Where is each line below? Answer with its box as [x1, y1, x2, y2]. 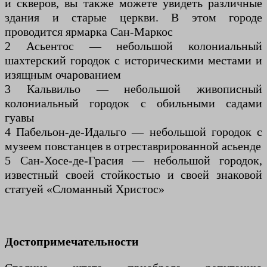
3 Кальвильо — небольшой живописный [5, 82, 262, 95]
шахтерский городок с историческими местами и [5, 53, 262, 67]
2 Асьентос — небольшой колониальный [5, 39, 262, 52]
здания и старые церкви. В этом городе [5, 10, 262, 24]
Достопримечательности [5, 234, 139, 248]
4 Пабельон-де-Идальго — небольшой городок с [5, 125, 262, 138]
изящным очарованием [5, 67, 121, 81]
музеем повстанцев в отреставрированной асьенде [5, 139, 261, 153]
